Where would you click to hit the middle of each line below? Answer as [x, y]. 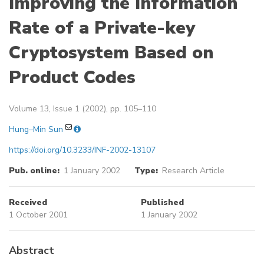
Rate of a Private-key [102, 28]
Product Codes [72, 78]
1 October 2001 [38, 215]
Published [162, 203]
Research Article [193, 171]
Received [28, 203]
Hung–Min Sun [36, 130]
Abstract [32, 251]
